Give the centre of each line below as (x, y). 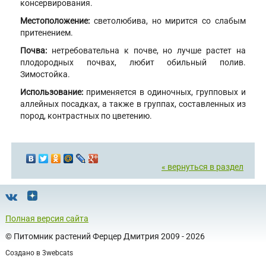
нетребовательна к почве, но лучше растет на (149, 51)
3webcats (58, 253)
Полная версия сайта (47, 218)
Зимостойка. (45, 75)
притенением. (47, 33)
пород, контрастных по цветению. (86, 116)
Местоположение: (55, 21)
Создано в (24, 253)
